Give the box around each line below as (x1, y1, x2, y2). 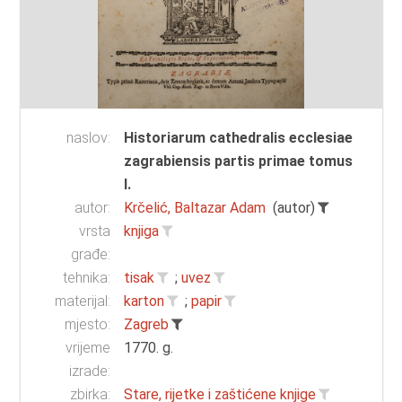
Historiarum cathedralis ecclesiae (124, 129, 354, 147)
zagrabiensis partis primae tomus (124, 153, 354, 170)
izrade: (69, 363, 111, 380)
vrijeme (66, 339, 111, 357)
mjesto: (65, 316, 111, 334)
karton (124, 293, 165, 310)
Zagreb (124, 316, 170, 334)
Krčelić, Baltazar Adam (124, 199, 267, 217)
